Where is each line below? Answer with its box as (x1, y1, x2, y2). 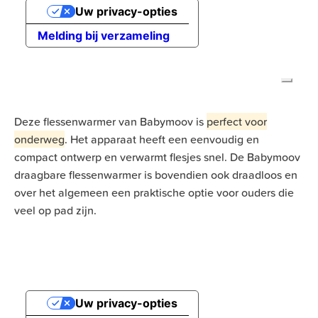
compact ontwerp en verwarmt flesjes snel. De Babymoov (14, 148, 300, 165)
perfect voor (207, 112, 267, 130)
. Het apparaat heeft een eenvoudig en (65, 130, 259, 148)
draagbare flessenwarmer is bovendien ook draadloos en (14, 165, 297, 183)
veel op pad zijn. (14, 201, 97, 219)
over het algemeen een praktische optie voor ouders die (14, 183, 294, 201)
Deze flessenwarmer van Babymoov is (14, 112, 207, 130)
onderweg (14, 130, 65, 148)
